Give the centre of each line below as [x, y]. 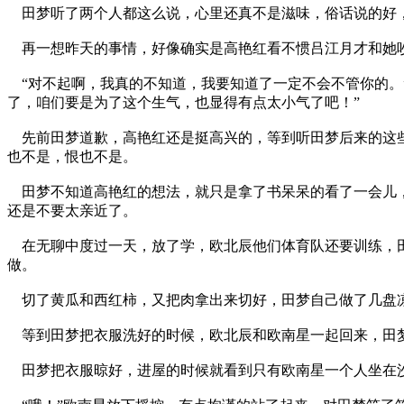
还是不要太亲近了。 [72, 210]
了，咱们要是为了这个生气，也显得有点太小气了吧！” [184, 102]
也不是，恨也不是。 [72, 156]
